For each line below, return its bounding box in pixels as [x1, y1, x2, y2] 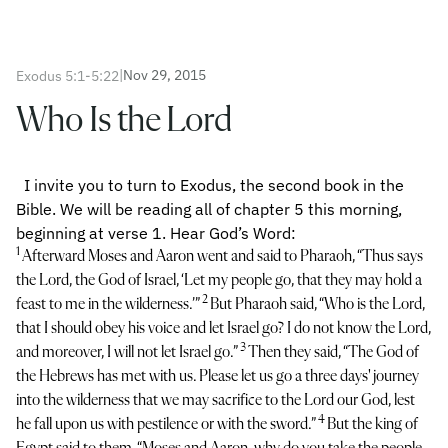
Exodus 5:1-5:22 [16, 66, 119, 85]
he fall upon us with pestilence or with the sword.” [16, 417, 318, 433]
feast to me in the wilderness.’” [16, 297, 202, 313]
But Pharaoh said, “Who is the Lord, [210, 297, 425, 313]
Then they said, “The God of [248, 345, 419, 361]
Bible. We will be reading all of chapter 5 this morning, [16, 199, 402, 219]
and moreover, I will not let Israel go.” [16, 345, 240, 361]
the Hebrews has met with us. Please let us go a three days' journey [16, 369, 419, 385]
